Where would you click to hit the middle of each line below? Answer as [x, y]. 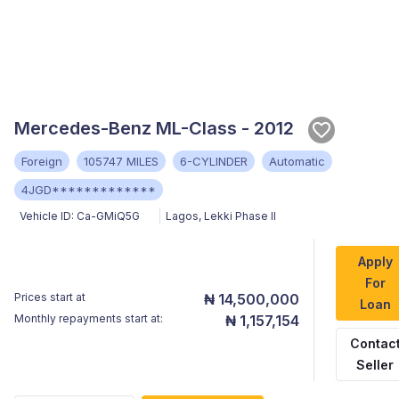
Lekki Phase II [240, 216]
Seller [375, 364]
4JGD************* [89, 189]
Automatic [297, 161]
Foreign [42, 161]
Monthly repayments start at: [89, 318]
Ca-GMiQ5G [108, 216]
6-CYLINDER [214, 161]
